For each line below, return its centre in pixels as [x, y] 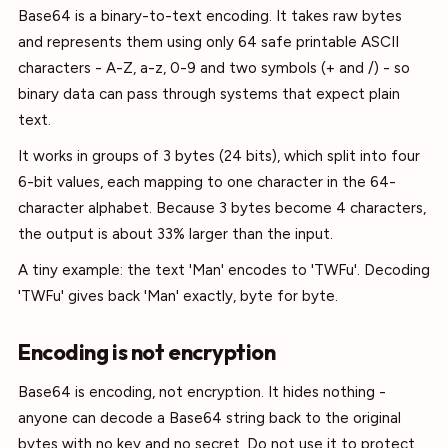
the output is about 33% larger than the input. [175, 234]
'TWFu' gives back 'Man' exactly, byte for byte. [178, 296]
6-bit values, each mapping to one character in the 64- [207, 182]
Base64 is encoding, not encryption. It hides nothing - [202, 392]
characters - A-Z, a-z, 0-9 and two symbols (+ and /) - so [214, 68]
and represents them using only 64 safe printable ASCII [208, 42]
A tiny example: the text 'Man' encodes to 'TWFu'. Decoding [224, 270]
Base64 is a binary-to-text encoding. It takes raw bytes [210, 16]
